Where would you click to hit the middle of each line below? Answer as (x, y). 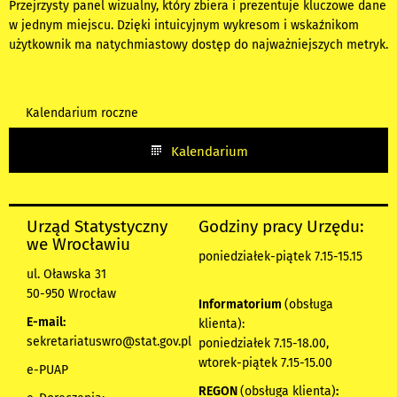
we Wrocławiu (78, 244)
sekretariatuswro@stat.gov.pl (109, 341)
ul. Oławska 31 (66, 274)
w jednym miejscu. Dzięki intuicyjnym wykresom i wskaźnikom (184, 25)
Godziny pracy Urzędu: (281, 226)
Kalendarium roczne (82, 113)
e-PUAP (47, 370)
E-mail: (46, 322)
